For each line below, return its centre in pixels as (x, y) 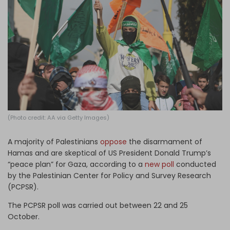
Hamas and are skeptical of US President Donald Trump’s (109, 153)
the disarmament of (165, 142)
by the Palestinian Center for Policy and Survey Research (109, 176)
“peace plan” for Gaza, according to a (76, 165)
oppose (113, 142)
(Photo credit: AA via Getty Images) (59, 118)
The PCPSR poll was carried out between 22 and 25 (98, 206)
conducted (196, 165)
